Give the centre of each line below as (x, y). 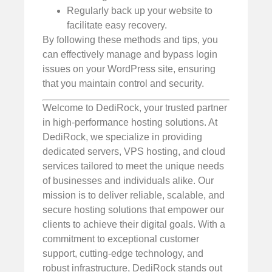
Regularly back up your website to (140, 10)
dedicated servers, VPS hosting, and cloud (134, 151)
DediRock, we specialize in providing (122, 137)
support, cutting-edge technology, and (123, 253)
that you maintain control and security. (123, 83)
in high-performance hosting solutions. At (130, 122)
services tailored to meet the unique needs (133, 166)
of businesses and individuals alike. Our (128, 181)
